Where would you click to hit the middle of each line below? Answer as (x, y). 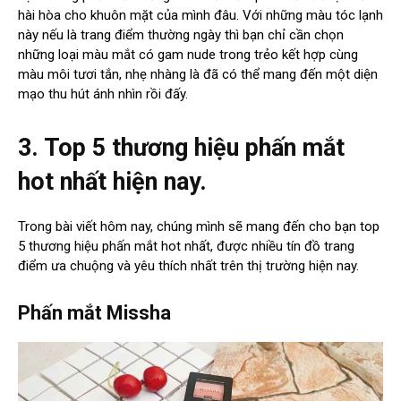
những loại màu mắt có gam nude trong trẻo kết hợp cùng (188, 55)
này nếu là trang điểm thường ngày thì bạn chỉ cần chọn (181, 35)
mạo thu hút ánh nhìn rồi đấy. (103, 94)
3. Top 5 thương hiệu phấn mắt (181, 148)
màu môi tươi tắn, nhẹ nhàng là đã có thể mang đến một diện (198, 75)
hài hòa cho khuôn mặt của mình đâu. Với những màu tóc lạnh (200, 16)
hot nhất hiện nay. (112, 182)
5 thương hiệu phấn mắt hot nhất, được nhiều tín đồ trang (186, 247)
